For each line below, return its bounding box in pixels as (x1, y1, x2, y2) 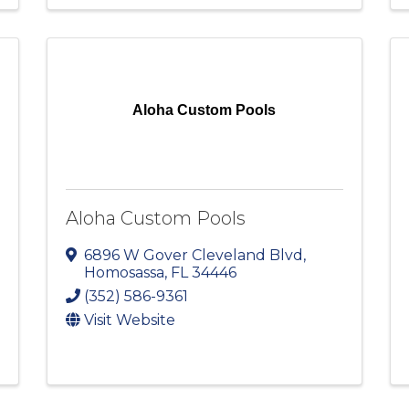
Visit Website (83, 311, 175, 330)
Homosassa (83, 264, 164, 282)
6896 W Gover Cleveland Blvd (83, 246, 303, 265)
